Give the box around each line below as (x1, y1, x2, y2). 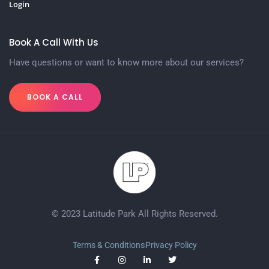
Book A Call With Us (9, 36, 98, 49)
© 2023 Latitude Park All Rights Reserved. (51, 208, 218, 220)
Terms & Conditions (72, 240, 145, 251)
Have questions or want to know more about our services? (9, 57, 244, 68)
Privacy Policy (145, 240, 197, 251)
